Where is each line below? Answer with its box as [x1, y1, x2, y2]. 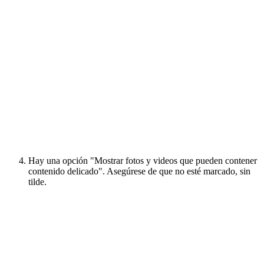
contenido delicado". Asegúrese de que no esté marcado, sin [28, 166, 250, 177]
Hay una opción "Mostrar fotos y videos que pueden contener [28, 156, 257, 166]
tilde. [28, 177, 47, 187]
